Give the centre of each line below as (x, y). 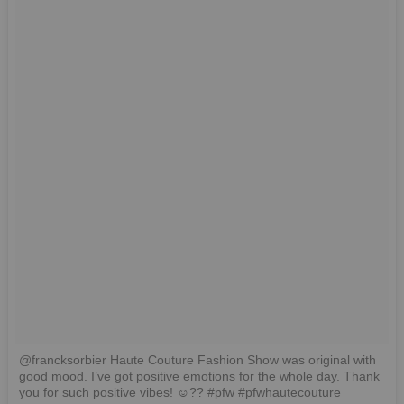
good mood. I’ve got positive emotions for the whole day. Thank (199, 376)
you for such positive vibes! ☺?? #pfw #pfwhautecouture (180, 392)
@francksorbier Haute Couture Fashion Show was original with (197, 359)
